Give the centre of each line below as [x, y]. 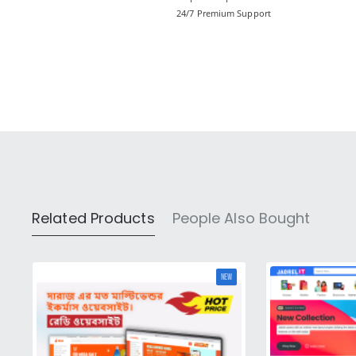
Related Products [93, 218]
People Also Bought [241, 218]
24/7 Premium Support [224, 14]
